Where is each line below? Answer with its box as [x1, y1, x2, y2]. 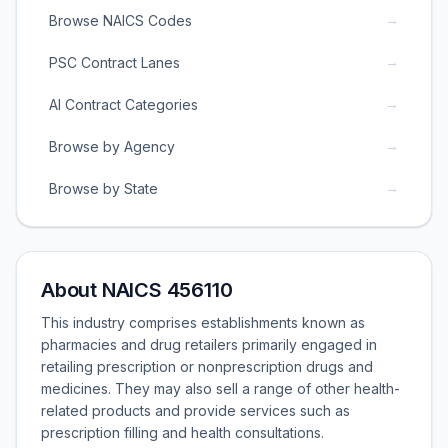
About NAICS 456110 [41, 278, 233, 302]
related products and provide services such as [41, 402, 350, 419]
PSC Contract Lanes [49, 53, 180, 71]
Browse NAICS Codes [49, 11, 192, 29]
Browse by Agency [49, 137, 175, 155]
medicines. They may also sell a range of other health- [41, 380, 400, 397]
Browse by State [49, 179, 158, 197]
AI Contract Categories [49, 95, 198, 113]
